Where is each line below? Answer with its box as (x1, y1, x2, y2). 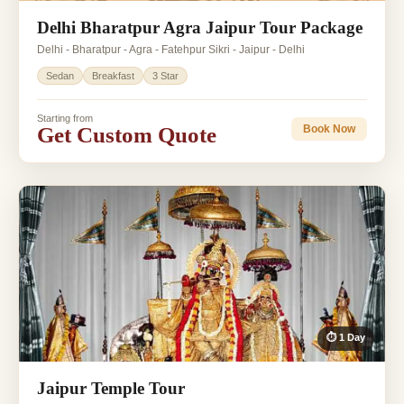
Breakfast (92, 69, 134, 81)
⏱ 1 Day (326, 331, 365, 343)
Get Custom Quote (37, 122, 216, 147)
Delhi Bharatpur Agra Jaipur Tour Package (37, 17, 363, 37)
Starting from (37, 112, 93, 124)
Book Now (303, 123, 355, 136)
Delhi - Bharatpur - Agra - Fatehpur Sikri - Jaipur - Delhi (37, 42, 305, 56)
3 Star (152, 69, 179, 81)
